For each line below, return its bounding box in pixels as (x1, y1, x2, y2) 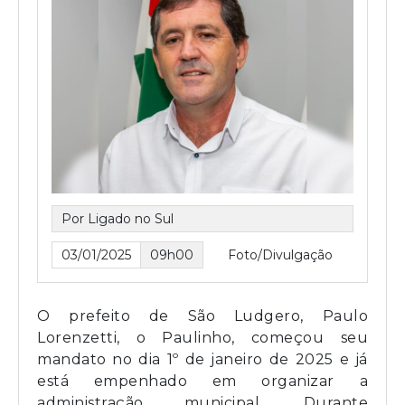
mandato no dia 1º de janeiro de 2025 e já (37, 350, 368, 368)
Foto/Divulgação (228, 246, 333, 263)
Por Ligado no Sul (61, 210, 174, 227)
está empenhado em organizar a (37, 372, 368, 390)
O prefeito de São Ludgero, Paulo (37, 306, 368, 325)
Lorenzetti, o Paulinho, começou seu (37, 328, 368, 346)
